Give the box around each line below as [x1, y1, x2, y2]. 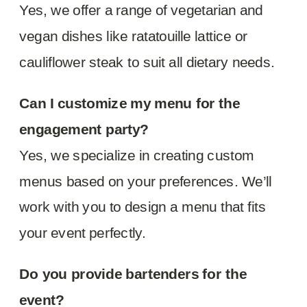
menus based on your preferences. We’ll [19, 172, 272, 189]
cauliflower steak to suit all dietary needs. [19, 53, 275, 70]
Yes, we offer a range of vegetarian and [19, 1, 263, 19]
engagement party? [19, 120, 149, 137]
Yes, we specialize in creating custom [19, 146, 255, 163]
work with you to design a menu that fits [19, 198, 266, 215]
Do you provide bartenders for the [19, 265, 247, 282]
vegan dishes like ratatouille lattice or [19, 27, 248, 44]
